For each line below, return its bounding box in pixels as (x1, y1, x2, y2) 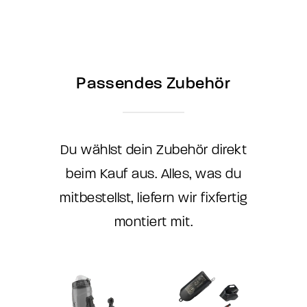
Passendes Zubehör (76, 73, 231, 93)
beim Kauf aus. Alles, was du (66, 166, 241, 182)
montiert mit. (114, 214, 193, 230)
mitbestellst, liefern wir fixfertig (60, 190, 247, 206)
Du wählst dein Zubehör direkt (60, 142, 247, 158)
